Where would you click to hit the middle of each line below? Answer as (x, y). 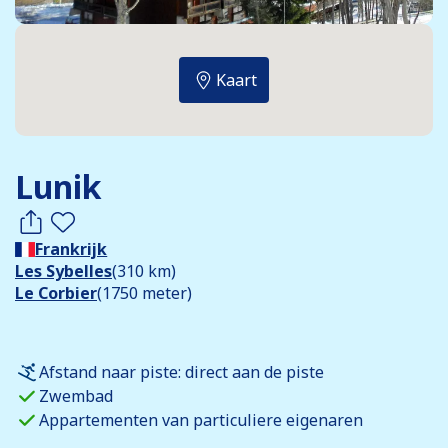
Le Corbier (56, 293)
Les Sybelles (63, 271)
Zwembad (76, 395)
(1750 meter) (144, 293)
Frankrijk (71, 249)
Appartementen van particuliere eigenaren (201, 419)
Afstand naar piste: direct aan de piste (181, 371)
